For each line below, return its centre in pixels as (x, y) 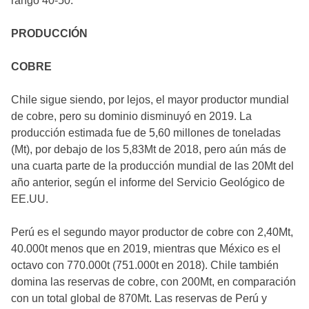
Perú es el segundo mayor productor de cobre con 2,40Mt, (152, 232)
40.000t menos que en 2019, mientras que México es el (146, 248)
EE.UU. (30, 199)
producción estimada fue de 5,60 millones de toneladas (146, 132)
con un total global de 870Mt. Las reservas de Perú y (139, 298)
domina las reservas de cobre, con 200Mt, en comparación (153, 281)
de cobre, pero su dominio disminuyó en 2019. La (131, 116)
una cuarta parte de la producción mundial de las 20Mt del (152, 166)
